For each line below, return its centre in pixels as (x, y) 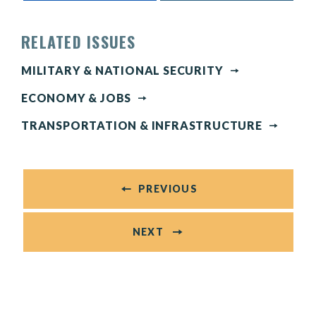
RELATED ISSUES (79, 42)
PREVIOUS (168, 189)
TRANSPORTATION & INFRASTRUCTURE (142, 125)
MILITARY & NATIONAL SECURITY (122, 71)
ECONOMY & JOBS (77, 98)
